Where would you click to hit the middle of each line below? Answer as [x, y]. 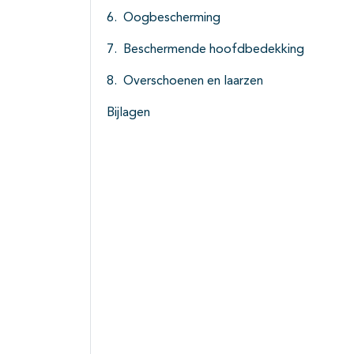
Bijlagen [128, 113]
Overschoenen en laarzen [193, 82]
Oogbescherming [172, 19]
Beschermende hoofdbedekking [214, 50]
